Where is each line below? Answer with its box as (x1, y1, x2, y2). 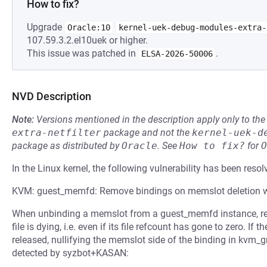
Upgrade (27, 21, 64, 33)
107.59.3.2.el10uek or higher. (27, 35, 148, 46)
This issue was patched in (27, 48, 138, 59)
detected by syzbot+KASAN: (12, 247, 129, 259)
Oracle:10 (67, 23, 110, 32)
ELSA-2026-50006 (141, 49, 213, 58)
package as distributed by (12, 140, 122, 151)
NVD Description (12, 90, 91, 103)
